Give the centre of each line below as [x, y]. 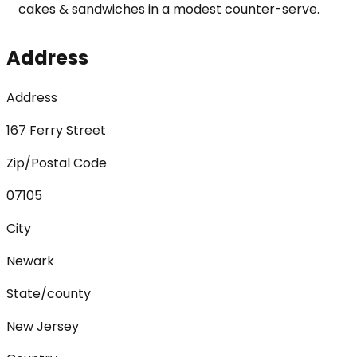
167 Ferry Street [56, 130]
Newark [30, 261]
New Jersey [43, 326]
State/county [49, 293]
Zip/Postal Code [57, 163]
